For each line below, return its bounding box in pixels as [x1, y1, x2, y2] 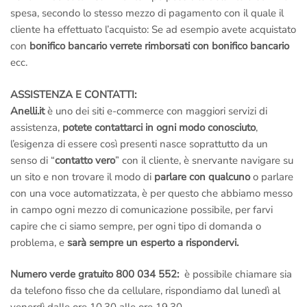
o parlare [250, 169, 293, 184]
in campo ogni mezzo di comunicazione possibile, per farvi [10, 202, 273, 217]
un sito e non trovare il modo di [10, 169, 154, 184]
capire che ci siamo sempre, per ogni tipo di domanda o [10, 219, 261, 233]
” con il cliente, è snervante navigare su [115, 153, 293, 167]
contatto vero [55, 153, 115, 167]
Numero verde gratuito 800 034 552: [10, 267, 179, 282]
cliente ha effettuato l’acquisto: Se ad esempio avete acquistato [10, 23, 296, 37]
